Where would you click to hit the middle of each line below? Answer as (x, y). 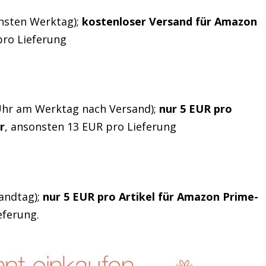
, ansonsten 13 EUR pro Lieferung (91, 127)
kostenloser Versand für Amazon (170, 21)
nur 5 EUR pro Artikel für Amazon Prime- (151, 196)
